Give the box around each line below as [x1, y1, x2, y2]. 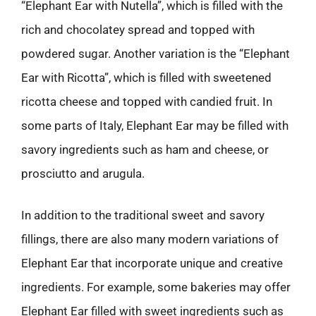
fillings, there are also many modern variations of [21, 232, 279, 246]
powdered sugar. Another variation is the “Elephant [21, 46, 290, 61]
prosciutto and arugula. [21, 166, 145, 181]
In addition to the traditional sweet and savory [21, 208, 265, 222]
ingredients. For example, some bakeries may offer [21, 280, 291, 294]
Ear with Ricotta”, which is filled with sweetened [21, 70, 272, 85]
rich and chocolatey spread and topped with [21, 22, 255, 37]
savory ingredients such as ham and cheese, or [21, 142, 269, 157]
